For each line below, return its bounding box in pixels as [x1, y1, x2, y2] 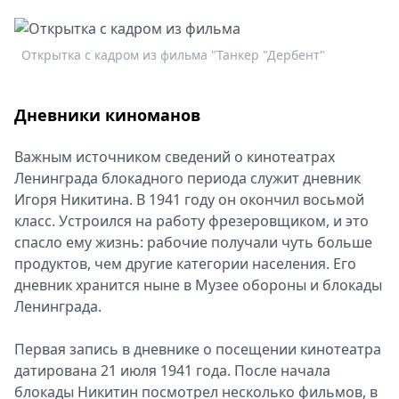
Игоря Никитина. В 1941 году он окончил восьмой [14, 190, 364, 209]
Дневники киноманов [14, 104, 200, 126]
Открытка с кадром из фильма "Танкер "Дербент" [21, 46, 325, 63]
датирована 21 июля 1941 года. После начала [14, 361, 330, 380]
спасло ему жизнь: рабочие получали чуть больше [14, 232, 372, 252]
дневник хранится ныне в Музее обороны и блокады [14, 275, 382, 295]
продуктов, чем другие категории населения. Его [14, 254, 356, 273]
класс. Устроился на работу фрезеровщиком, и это [14, 211, 369, 231]
